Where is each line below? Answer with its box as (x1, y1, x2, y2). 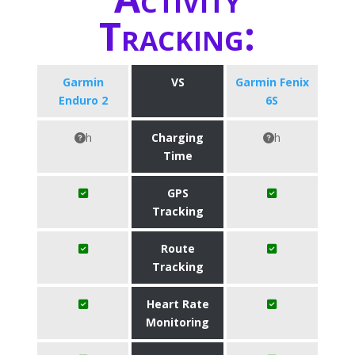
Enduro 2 (58, 93, 108, 108)
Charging (151, 130, 204, 145)
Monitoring (146, 315, 209, 330)
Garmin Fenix (235, 74, 309, 90)
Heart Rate (146, 296, 209, 311)
